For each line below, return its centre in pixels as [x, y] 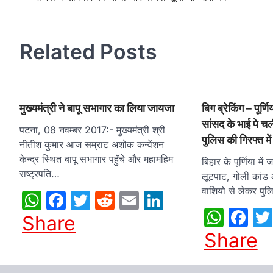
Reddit [144, 200]
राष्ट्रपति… [40, 173]
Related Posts [88, 51]
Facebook [111, 200]
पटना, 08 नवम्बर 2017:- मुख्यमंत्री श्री [92, 129]
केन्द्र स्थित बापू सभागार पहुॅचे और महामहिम [96, 159]
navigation [51, 17]
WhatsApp [90, 200]
